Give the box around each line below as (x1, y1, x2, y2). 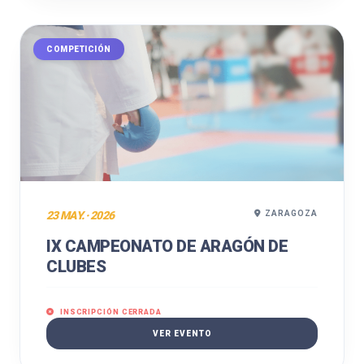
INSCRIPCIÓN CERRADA (57, 308, 162, 316)
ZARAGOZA (265, 209, 318, 218)
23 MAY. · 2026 (46, 209, 115, 222)
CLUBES (46, 257, 106, 276)
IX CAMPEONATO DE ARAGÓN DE (46, 236, 288, 256)
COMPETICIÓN (46, 45, 111, 54)
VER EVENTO (152, 329, 212, 338)
